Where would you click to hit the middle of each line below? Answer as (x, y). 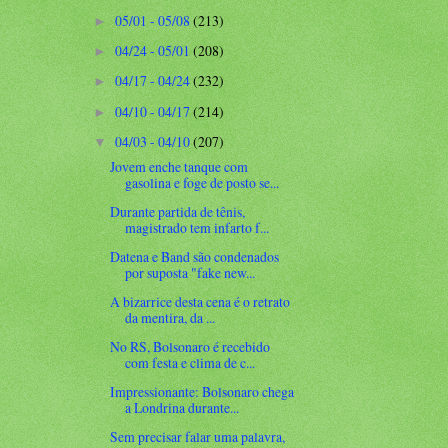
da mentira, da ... (170, 318)
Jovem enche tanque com (179, 166)
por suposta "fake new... (190, 273)
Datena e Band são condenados (195, 257)
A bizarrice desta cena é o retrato (200, 302)
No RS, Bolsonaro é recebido (190, 347)
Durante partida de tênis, (178, 211)
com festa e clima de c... (190, 363)
